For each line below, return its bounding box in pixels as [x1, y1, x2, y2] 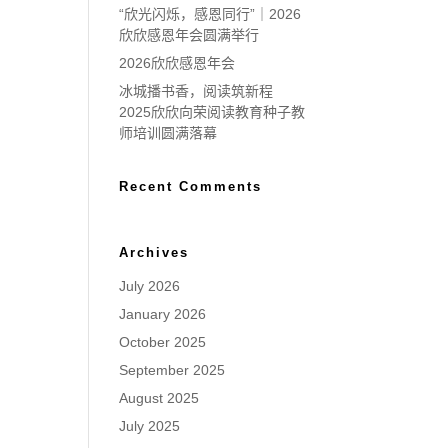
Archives [119, 245, 190, 260]
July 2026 [119, 278, 181, 294]
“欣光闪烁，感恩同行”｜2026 [119, 6, 302, 22]
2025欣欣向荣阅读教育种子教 [119, 104, 306, 120]
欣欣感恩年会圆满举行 [119, 27, 260, 43]
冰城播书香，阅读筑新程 [119, 83, 274, 99]
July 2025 [119, 418, 181, 434]
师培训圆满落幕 [119, 125, 218, 141]
